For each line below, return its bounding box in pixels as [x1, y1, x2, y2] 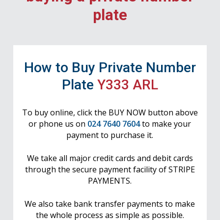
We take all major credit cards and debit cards [27, 153, 193, 164]
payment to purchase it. [66, 130, 154, 140]
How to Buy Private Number [24, 59, 196, 76]
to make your [140, 118, 192, 129]
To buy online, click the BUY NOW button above [22, 107, 198, 118]
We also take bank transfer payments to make [25, 198, 195, 210]
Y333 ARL [97, 77, 158, 93]
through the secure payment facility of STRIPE [25, 164, 195, 175]
